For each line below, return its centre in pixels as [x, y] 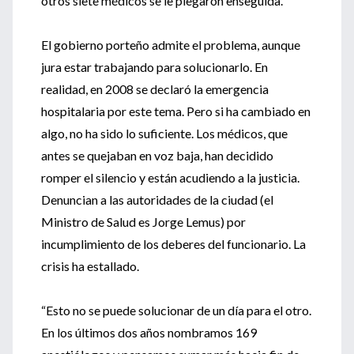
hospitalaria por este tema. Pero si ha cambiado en [176, 111]
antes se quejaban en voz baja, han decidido [157, 155]
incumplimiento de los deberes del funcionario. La [173, 244]
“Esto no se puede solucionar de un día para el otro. [176, 310]
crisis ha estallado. [90, 266]
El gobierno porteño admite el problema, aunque [171, 45]
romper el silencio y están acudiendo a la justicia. [170, 177]
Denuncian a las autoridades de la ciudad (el [157, 200]
